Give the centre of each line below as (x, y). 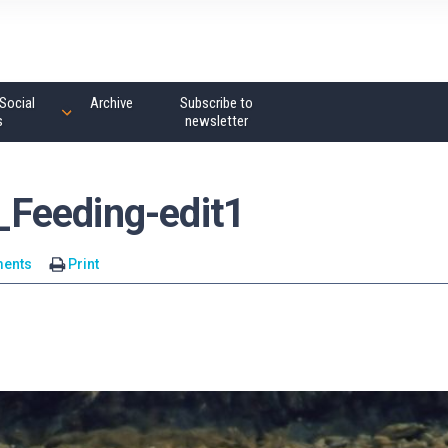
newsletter (216, 121)
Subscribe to (216, 103)
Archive (111, 103)
